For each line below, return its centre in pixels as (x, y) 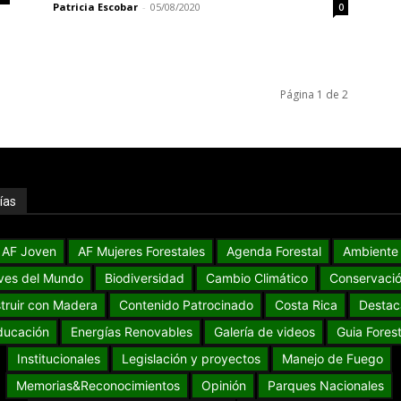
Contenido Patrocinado (186, 304)
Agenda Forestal (273, 251)
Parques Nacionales (325, 385)
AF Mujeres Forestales (141, 251)
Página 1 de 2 (315, 94)
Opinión (223, 385)
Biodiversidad (145, 277)
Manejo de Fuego (332, 358)
